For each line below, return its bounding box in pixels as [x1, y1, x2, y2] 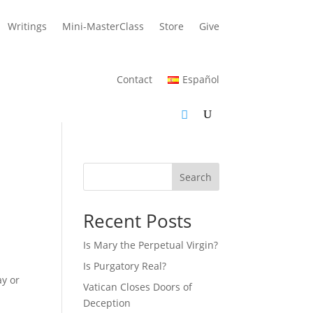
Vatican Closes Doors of [83, 280, 193, 293]
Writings [7, 20, 47, 33]
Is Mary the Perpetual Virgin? [83, 238, 219, 252]
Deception [83, 296, 131, 310]
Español [182, 73, 219, 86]
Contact [117, 73, 153, 86]
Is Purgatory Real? [83, 259, 167, 272]
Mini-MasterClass [61, 20, 144, 33]
